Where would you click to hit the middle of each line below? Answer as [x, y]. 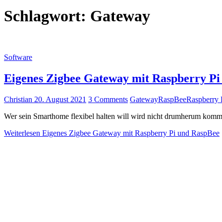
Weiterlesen [22, 133]
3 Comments [108, 99]
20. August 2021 [59, 99]
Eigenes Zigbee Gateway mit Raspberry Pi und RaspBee [130, 133]
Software [18, 57]
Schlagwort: [47, 16]
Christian [18, 99]
